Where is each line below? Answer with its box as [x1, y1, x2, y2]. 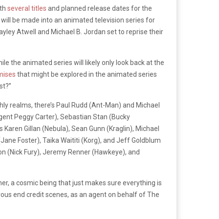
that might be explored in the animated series [16, 70, 157, 78]
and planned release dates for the [46, 4, 152, 12]
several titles [7, 4, 46, 12]
